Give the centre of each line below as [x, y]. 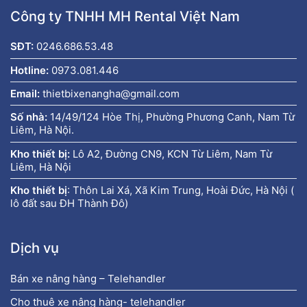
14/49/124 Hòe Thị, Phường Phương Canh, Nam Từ [172, 117]
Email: [25, 94]
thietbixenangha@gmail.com [111, 94]
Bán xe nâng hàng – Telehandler [88, 278]
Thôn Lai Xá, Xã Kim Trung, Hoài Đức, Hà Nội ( [183, 191]
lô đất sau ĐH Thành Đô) [69, 204]
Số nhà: [30, 117]
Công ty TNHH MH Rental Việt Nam [125, 16]
